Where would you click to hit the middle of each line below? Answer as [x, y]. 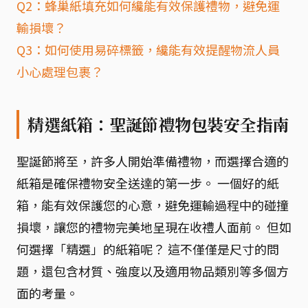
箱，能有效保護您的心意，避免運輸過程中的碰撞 [153, 205]
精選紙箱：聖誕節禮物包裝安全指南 [158, 124]
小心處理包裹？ [60, 71]
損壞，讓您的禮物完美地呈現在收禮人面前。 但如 [154, 227]
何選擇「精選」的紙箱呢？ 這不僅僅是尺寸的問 [148, 249]
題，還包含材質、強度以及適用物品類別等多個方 [153, 271]
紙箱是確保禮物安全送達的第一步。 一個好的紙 [148, 183]
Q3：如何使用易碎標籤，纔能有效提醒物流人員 [148, 49]
